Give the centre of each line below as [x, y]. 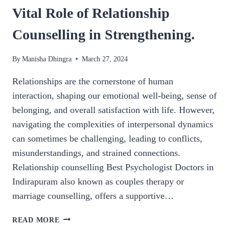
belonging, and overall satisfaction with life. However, [113, 110]
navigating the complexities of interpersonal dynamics [113, 124]
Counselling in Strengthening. [104, 35]
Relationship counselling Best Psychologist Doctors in [113, 167]
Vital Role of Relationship [91, 13]
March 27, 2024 [105, 59]
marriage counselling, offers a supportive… [93, 196]
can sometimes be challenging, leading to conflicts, [107, 138]
